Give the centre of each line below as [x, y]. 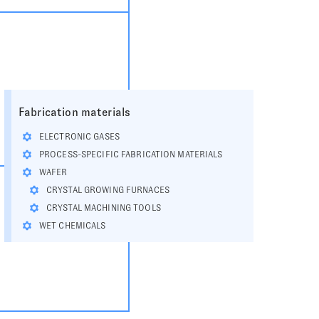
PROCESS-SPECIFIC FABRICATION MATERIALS [131, 155]
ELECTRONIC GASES [79, 137]
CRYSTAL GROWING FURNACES [108, 190]
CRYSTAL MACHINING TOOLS [104, 208]
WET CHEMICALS [73, 226]
